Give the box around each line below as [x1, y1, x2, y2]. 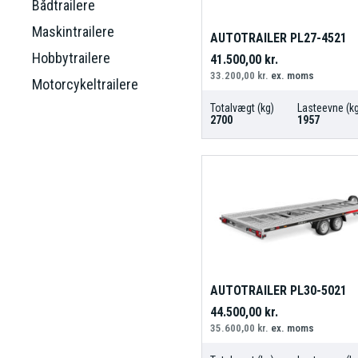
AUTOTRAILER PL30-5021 [209, 282, 347, 298]
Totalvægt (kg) [209, 101, 274, 115]
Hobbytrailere [32, 49, 110, 66]
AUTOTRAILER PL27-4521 [209, 30, 347, 46]
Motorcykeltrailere [32, 75, 138, 93]
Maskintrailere [32, 22, 114, 40]
